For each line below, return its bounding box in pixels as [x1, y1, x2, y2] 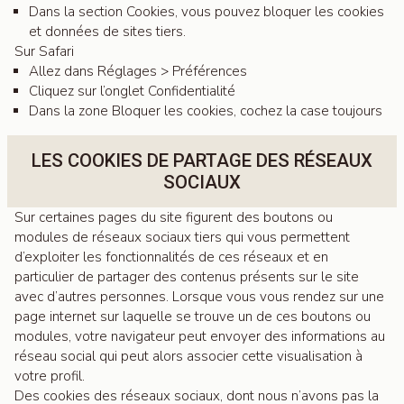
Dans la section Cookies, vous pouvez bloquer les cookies [29, 3, 384, 21]
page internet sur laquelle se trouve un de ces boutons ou [14, 308, 371, 326]
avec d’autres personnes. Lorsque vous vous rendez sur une [14, 288, 384, 306]
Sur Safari [14, 42, 74, 60]
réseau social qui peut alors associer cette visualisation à [14, 347, 363, 365]
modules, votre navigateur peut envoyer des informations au [14, 327, 385, 345]
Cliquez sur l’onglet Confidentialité [29, 82, 235, 100]
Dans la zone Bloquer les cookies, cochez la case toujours [29, 102, 382, 120]
